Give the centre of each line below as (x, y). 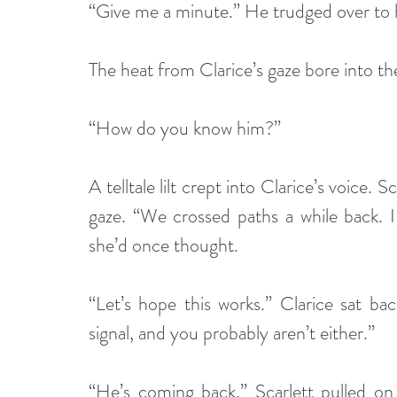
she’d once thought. (163, 245)
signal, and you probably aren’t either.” (232, 333)
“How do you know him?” (187, 128)
